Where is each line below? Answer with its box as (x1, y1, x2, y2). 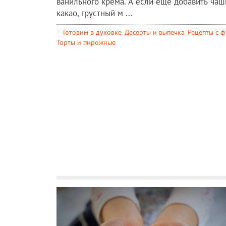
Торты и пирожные (56, 37, 116, 47)
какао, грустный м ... (56, 7, 133, 19)
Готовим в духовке (63, 27, 122, 37)
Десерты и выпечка (125, 27, 185, 37)
